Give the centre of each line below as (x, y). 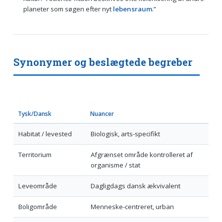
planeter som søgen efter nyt (68, 9)
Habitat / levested (45, 134)
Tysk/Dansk (34, 113)
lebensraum (132, 9)
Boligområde (37, 206)
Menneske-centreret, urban (132, 206)
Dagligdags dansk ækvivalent (135, 186)
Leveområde (37, 186)
